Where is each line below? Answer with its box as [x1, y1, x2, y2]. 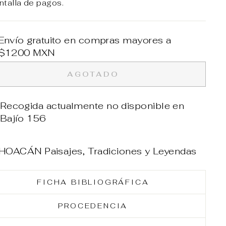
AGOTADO [67, 69, 119, 79]
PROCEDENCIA [58, 201, 128, 210]
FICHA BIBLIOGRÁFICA [37, 178, 149, 187]
